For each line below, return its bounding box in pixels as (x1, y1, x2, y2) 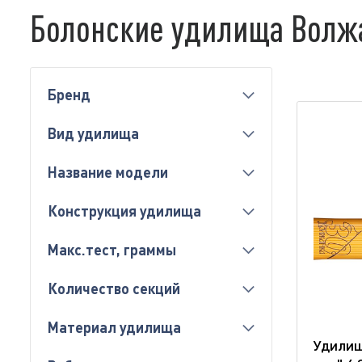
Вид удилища (48, 124, 139, 142)
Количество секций (48, 280, 180, 297)
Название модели (48, 163, 168, 181)
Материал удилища (48, 318, 181, 336)
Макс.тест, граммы (48, 241, 176, 259)
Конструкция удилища (48, 202, 201, 220)
